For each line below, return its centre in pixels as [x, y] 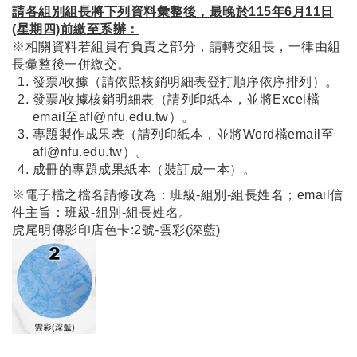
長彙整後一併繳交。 [71, 64]
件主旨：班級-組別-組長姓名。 [102, 212]
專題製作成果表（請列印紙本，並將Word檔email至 [183, 134]
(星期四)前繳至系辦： [76, 29]
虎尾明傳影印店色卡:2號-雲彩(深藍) [116, 229]
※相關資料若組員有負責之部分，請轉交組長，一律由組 [177, 46]
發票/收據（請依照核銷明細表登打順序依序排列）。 [185, 81]
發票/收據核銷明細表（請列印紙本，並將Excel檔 [176, 99]
